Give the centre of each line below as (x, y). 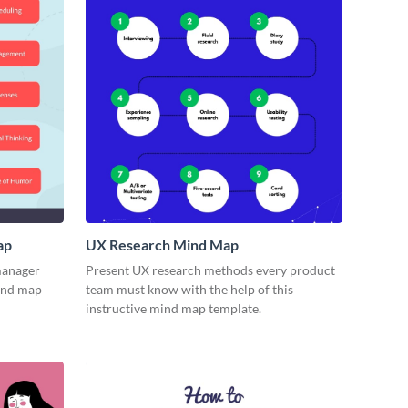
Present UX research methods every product (210, 270)
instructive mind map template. (173, 308)
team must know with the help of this (189, 289)
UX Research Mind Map (162, 244)
